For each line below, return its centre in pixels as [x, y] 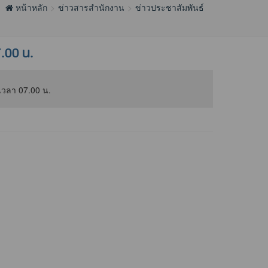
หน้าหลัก [30, 7]
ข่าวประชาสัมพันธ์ [170, 7]
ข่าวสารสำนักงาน [91, 7]
